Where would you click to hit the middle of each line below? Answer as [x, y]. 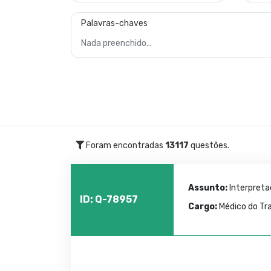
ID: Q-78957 [109, 199]
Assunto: [208, 188]
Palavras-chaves [114, 23]
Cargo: [203, 207]
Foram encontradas [125, 145]
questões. [209, 145]
